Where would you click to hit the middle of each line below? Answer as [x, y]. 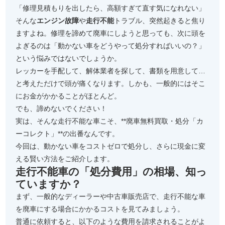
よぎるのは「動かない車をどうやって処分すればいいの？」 [111, 46]
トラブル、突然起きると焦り [160, 21]
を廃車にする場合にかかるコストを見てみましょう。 [100, 209]
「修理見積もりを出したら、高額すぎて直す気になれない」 [111, 8]
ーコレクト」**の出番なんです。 [68, 134]
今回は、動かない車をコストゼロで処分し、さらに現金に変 [111, 146]
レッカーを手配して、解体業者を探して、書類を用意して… [111, 71]
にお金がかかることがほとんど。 [69, 96]
